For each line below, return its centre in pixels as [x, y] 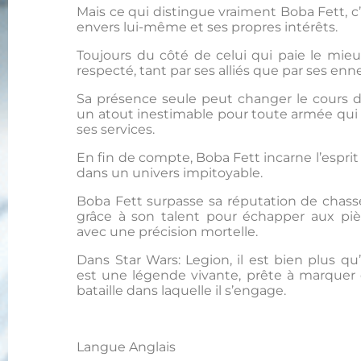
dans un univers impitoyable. [170, 173]
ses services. [116, 130]
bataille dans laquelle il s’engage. [182, 291]
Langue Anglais [127, 347]
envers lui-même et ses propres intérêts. [207, 27]
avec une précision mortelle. [168, 232]
